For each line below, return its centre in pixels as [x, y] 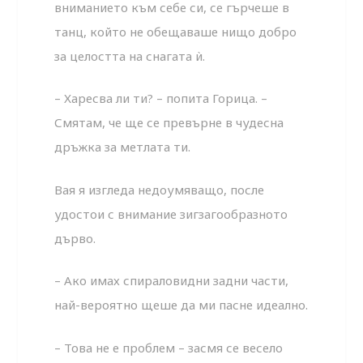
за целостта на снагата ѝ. [130, 56]
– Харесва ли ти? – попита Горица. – [161, 98]
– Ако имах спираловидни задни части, [172, 281]
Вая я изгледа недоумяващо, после [160, 189]
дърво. [75, 238]
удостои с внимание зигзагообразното [171, 214]
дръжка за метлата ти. [123, 147]
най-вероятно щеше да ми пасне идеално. [181, 305]
